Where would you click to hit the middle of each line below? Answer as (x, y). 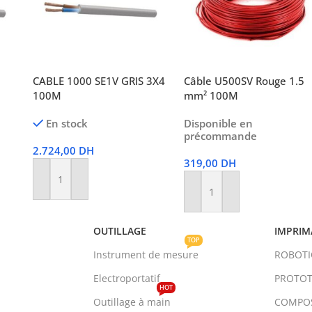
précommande (220, 136)
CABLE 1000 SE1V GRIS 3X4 (99, 81)
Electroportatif (126, 279)
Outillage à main (132, 302)
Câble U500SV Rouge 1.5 (244, 81)
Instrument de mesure (146, 255)
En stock (67, 124)
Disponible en (218, 124)
